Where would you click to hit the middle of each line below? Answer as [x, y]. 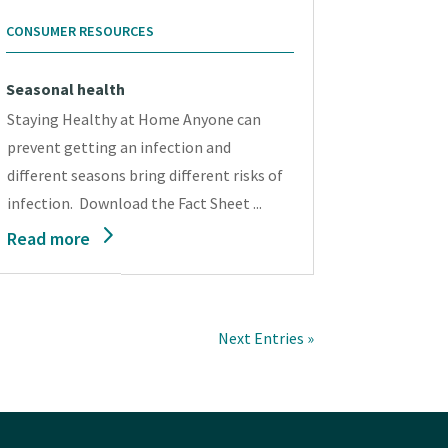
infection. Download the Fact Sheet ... [135, 203]
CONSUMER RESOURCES [80, 31]
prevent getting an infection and [119, 147]
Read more [49, 239]
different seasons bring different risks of [145, 175]
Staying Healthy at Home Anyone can [134, 119]
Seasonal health [66, 89]
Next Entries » [265, 338]
